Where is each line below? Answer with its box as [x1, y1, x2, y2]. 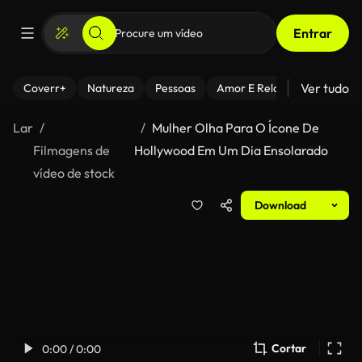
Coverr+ [23, 81, 66, 95]
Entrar [293, 25, 332, 41]
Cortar [271, 341, 306, 356]
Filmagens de [33, 142, 110, 158]
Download [255, 198, 306, 213]
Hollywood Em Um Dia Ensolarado [133, 142, 328, 158]
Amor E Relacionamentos [217, 81, 345, 95]
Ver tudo [301, 80, 349, 96]
